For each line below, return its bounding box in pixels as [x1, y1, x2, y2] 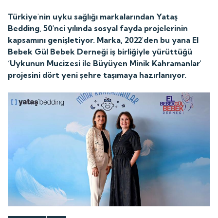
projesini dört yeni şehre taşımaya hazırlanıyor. [8, 70, 187, 80]
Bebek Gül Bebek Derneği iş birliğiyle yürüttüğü [8, 46, 193, 56]
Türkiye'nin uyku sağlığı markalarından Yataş [8, 11, 178, 21]
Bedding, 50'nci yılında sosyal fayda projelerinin [8, 23, 188, 33]
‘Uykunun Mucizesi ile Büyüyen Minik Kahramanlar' [8, 58, 202, 68]
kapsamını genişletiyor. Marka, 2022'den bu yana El [8, 35, 199, 45]
